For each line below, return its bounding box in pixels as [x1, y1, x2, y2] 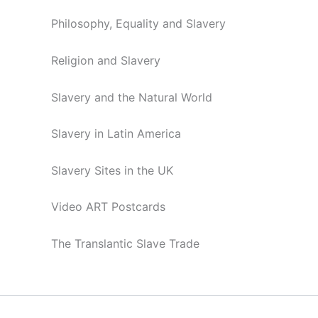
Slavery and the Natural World [51, 89, 212, 104]
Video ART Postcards [51, 199, 165, 214]
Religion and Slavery [51, 53, 160, 68]
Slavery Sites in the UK [51, 163, 173, 177]
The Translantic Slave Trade [51, 236, 199, 251]
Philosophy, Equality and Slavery [51, 16, 226, 31]
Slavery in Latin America [51, 126, 181, 141]
